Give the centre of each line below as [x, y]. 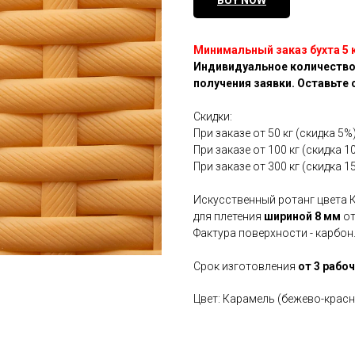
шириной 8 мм [302, 217]
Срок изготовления [246, 267]
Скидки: [213, 117]
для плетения [229, 217]
